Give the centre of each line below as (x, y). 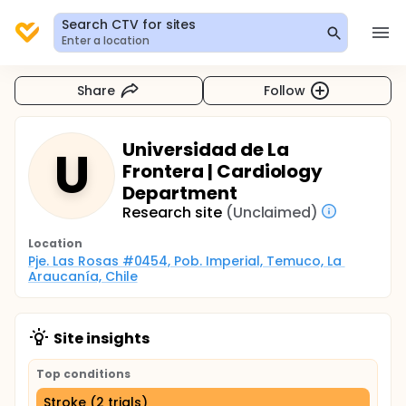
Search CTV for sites (129, 24)
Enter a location (106, 40)
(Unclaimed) (272, 213)
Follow (285, 90)
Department (180, 193)
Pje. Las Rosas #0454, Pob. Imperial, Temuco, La (185, 261)
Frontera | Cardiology (223, 171)
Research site (172, 213)
